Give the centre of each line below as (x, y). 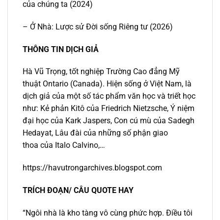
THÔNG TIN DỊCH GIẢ (61, 49)
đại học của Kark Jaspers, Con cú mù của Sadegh (109, 121)
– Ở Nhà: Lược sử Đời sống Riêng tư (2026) (98, 27)
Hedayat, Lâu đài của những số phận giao (95, 133)
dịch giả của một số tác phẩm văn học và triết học (109, 96)
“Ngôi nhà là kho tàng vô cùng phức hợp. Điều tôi (108, 213)
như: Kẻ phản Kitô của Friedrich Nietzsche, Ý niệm (109, 109)
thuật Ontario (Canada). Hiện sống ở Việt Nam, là (107, 84)
